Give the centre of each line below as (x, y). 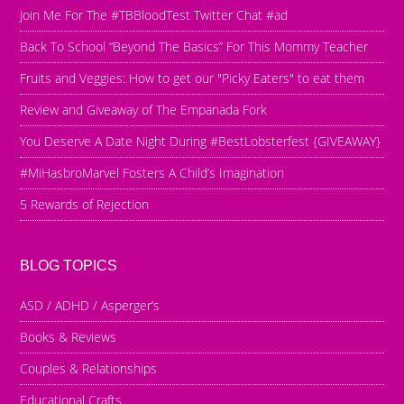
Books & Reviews (69, 337)
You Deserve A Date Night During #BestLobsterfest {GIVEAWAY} (201, 142)
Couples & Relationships (89, 369)
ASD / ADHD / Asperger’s (90, 306)
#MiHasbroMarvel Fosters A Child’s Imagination (152, 173)
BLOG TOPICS (69, 266)
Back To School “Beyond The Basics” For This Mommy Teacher (194, 47)
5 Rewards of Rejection (85, 205)
